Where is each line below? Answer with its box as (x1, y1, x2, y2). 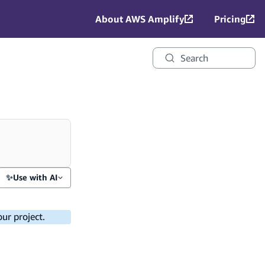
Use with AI (13, 172, 57, 183)
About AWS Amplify (95, 13, 185, 25)
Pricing (214, 13, 246, 25)
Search (180, 52, 208, 64)
